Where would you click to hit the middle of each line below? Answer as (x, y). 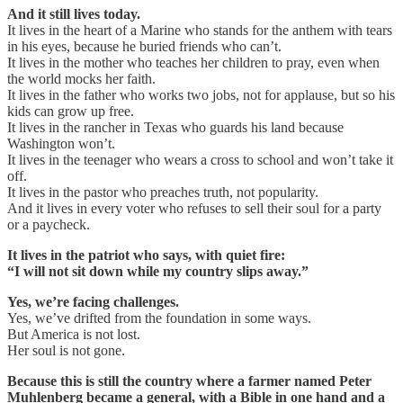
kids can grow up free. (71, 111)
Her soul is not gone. (66, 350)
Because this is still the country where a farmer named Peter (189, 381)
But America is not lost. (74, 334)
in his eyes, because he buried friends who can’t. (144, 46)
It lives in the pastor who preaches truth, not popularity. (163, 192)
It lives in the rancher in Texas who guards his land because (175, 127)
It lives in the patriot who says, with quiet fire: (146, 255)
